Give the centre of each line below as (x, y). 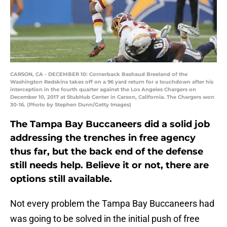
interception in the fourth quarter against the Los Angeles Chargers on (103, 90)
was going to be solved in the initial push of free (105, 219)
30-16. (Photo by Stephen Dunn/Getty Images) (71, 105)
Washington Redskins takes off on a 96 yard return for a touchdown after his (112, 82)
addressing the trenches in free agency (103, 138)
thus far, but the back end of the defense (107, 152)
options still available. (61, 179)
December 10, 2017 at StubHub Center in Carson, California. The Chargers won (112, 97)
